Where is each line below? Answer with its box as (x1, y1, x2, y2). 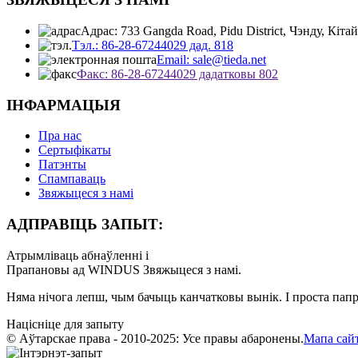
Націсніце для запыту (6, 316, 124, 331)
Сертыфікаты (38, 143, 111, 157)
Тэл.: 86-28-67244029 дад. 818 (72, 38, 233, 52)
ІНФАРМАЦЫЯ (6, 96, 121, 113)
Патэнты (38, 157, 86, 172)
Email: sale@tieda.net (157, 53, 266, 66)
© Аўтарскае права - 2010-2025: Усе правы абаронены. (6, 331, 304, 345)
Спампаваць (38, 172, 105, 186)
